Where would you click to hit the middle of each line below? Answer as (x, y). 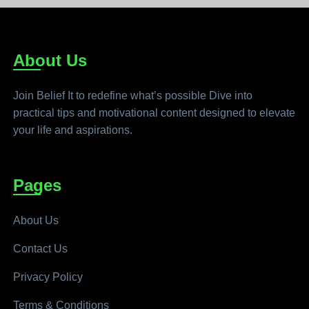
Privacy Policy (48, 277)
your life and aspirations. (73, 130)
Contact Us (41, 248)
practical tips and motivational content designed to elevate (154, 113)
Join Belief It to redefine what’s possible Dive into (133, 96)
